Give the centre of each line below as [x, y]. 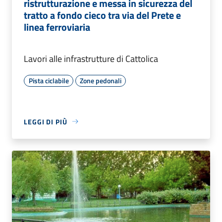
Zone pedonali [101, 80]
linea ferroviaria [57, 27]
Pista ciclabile [49, 80]
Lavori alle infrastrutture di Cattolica [91, 58]
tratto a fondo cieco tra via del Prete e [102, 15]
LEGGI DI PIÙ [46, 121]
